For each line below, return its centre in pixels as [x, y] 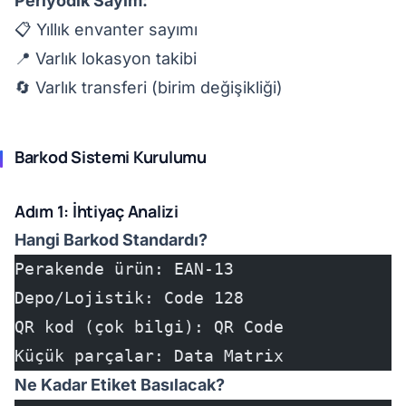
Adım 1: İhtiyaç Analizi [97, 211]
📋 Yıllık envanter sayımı [106, 29]
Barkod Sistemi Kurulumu [111, 157]
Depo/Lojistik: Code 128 [129, 298]
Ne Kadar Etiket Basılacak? [120, 385]
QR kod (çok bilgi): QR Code [149, 327]
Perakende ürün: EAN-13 [124, 269]
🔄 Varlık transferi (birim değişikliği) [149, 87]
